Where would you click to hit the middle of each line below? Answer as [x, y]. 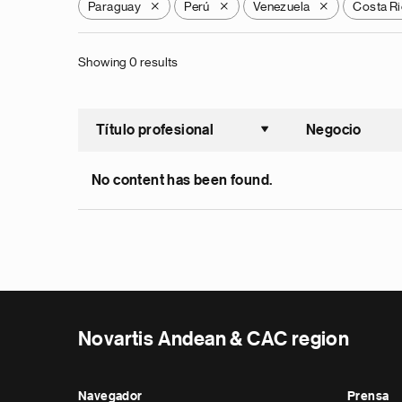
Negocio [334, 130]
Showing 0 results [128, 62]
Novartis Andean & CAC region [214, 339]
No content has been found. [182, 180]
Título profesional [155, 130]
